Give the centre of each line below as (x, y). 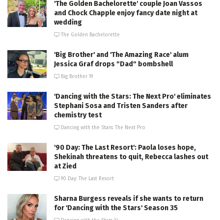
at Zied (65, 166)
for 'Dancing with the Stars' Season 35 (116, 208)
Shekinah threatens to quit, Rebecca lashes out (131, 157)
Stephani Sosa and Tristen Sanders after (121, 106)
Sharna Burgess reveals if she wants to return (129, 198)
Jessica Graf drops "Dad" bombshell (113, 64)
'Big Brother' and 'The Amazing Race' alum (121, 55)
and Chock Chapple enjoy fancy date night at (126, 13)
